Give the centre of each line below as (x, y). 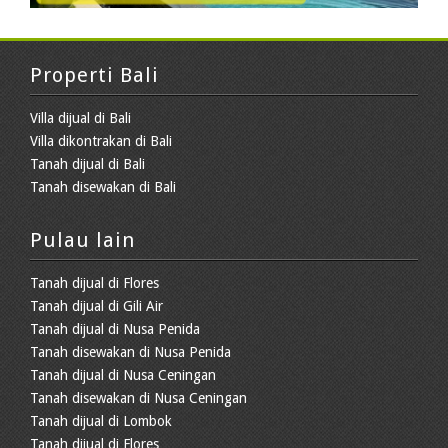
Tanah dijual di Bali (87, 163)
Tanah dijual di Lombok (101, 420)
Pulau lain (82, 239)
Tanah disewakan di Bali (103, 186)
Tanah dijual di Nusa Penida (115, 328)
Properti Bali (94, 74)
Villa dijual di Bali (80, 117)
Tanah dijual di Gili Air (96, 305)
